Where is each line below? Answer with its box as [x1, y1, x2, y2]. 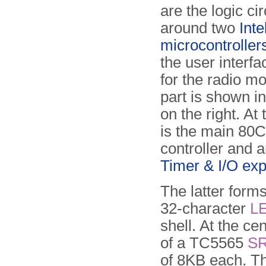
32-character [160, 200, 250, 217]
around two [160, 20, 239, 36]
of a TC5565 [160, 235, 248, 251]
